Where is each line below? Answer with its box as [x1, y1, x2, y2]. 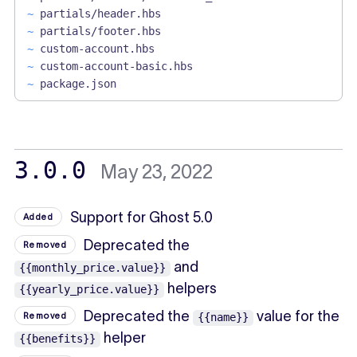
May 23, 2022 [100, 160, 213, 182]
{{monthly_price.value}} [18, 261, 166, 274]
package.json [39, 76, 116, 90]
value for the [253, 308, 340, 324]
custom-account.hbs [39, 41, 155, 55]
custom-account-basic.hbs [39, 59, 193, 73]
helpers [163, 280, 217, 296]
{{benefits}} [18, 331, 96, 345]
